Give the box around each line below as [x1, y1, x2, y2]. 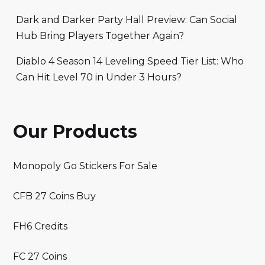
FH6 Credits [13, 220, 67, 232]
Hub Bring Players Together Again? [16, 30, 184, 42]
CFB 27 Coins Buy [13, 190, 96, 202]
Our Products [13, 121, 137, 143]
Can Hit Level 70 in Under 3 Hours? [16, 72, 182, 83]
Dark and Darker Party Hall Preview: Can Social [16, 14, 237, 26]
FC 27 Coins [13, 250, 67, 262]
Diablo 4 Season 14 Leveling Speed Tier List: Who [16, 56, 244, 67]
